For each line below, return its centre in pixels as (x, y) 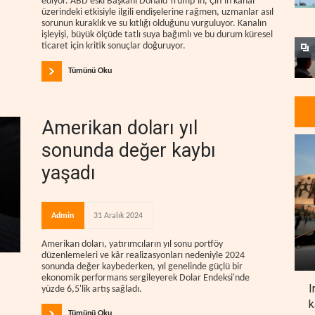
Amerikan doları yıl (120, 128)
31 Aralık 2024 (118, 216)
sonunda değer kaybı (129, 150)
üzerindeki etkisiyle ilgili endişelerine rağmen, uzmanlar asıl (157, 12)
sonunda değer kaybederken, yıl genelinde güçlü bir (142, 266)
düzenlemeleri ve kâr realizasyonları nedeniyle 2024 (143, 255)
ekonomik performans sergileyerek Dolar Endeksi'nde (146, 278)
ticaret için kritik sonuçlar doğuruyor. (114, 46)
